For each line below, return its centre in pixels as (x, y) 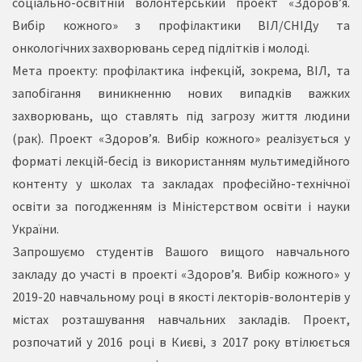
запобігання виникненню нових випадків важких (181, 93)
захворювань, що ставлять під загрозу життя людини (181, 116)
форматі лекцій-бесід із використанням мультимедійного (181, 161)
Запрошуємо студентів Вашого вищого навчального (181, 251)
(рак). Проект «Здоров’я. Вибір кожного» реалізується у (181, 138)
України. (36, 229)
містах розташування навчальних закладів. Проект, (181, 319)
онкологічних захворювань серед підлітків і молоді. (161, 48)
